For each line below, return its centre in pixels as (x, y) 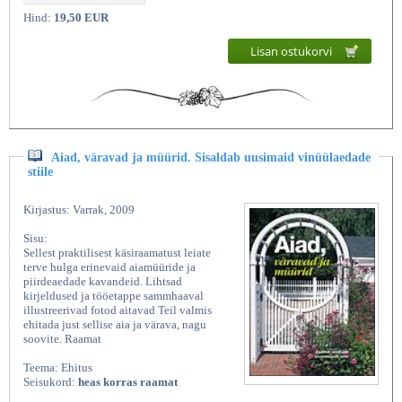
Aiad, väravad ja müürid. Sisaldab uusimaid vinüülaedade (211, 157)
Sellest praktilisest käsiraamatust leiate (117, 252)
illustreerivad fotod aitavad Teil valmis (118, 310)
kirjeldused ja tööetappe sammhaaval (114, 295)
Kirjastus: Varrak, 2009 (79, 209)
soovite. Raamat (62, 338)
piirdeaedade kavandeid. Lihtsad (103, 281)
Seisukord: (51, 381)
